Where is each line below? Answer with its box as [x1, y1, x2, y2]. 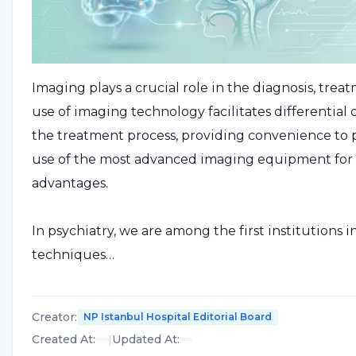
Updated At [112, 331, 177, 346]
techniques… [32, 246, 114, 262]
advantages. [32, 175, 108, 191]
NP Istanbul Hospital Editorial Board [83, 310, 272, 323]
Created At [32, 331, 93, 346]
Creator [32, 309, 75, 324]
